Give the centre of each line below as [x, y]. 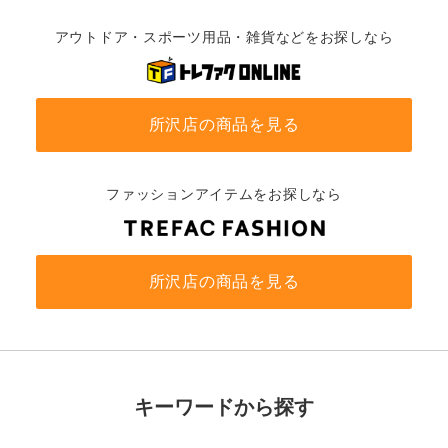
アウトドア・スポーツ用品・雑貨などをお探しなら [224, 37]
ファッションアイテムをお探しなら [224, 194]
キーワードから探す [224, 407]
